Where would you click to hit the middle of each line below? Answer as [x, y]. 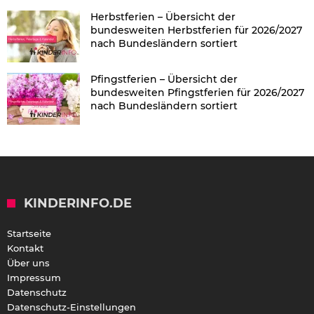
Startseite [29, 234]
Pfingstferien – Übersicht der [164, 80]
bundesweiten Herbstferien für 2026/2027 [196, 30]
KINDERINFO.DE [78, 204]
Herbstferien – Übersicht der [163, 17]
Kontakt [25, 248]
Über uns [28, 263]
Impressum [34, 278]
